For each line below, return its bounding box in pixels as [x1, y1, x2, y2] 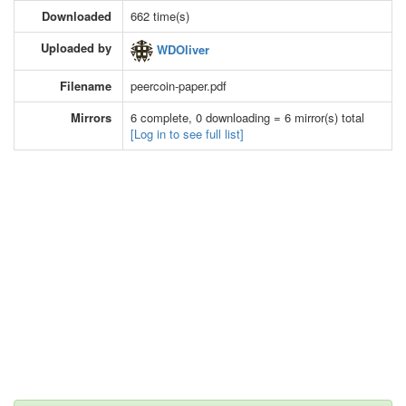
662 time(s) [130, 6, 189, 24]
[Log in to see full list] [130, 124, 244, 142]
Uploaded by [41, 38, 111, 56]
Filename [60, 76, 111, 94]
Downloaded [42, 6, 111, 24]
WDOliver [153, 40, 209, 58]
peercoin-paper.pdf [130, 76, 227, 94]
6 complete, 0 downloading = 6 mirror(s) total [130, 108, 364, 126]
